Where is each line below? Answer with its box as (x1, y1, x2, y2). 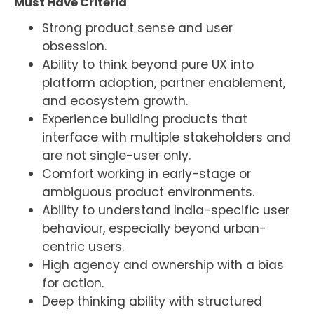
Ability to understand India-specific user (41, 202, 289, 219)
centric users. (41, 238, 124, 256)
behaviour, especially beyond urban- (41, 220, 266, 238)
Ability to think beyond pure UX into (41, 56, 254, 74)
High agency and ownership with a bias (41, 257, 284, 274)
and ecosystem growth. (41, 93, 188, 110)
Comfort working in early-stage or (41, 165, 251, 183)
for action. (41, 275, 104, 292)
